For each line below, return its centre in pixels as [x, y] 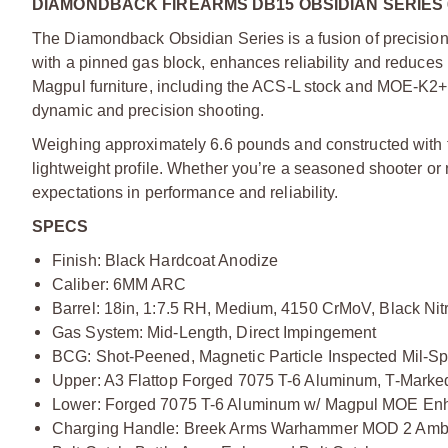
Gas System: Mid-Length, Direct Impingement [214, 332]
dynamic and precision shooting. [148, 110]
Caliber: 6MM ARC [119, 284]
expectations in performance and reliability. [185, 192]
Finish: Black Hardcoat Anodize [165, 260]
